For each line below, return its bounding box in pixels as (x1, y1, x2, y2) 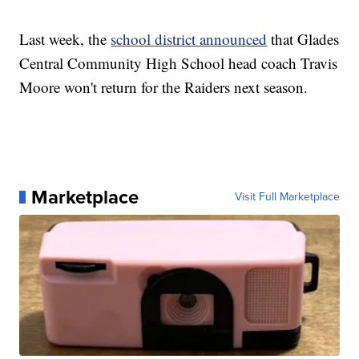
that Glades (267, 28, 340, 49)
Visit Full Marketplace (234, 188, 340, 205)
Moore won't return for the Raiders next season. (19, 76, 309, 97)
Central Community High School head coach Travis (19, 52, 338, 73)
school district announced (111, 28, 268, 49)
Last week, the (19, 28, 111, 49)
